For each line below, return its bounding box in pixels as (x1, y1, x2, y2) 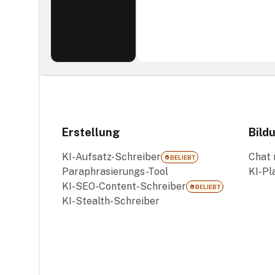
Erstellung (62, 126, 120, 139)
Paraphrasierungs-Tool (62, 166, 169, 177)
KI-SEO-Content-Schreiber (62, 180, 187, 192)
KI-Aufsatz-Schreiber (62, 151, 161, 163)
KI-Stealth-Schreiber (62, 195, 160, 207)
